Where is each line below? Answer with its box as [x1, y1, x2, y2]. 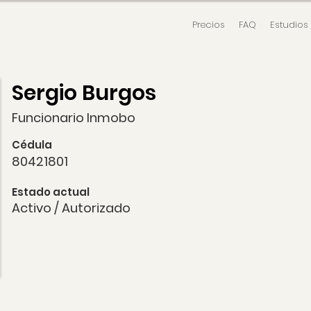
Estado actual [12, 185, 90, 199]
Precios [192, 18, 225, 31]
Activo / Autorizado [12, 199, 131, 217]
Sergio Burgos [12, 78, 156, 108]
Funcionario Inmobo [12, 109, 135, 126]
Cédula [12, 137, 52, 152]
